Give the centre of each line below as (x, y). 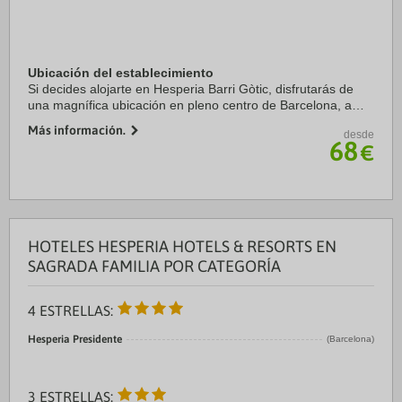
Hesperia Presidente (75, 339)
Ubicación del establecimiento (121, 73)
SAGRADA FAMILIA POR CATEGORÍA (154, 266)
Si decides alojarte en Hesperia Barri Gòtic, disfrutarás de (191, 89)
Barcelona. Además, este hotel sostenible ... (153, 137)
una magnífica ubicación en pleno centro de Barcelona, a (190, 105)
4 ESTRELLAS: (72, 310)
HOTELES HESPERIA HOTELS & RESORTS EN (182, 246)
